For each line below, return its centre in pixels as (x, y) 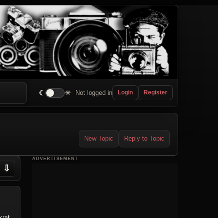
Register (155, 93)
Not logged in (94, 92)
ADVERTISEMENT (55, 158)
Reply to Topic (144, 138)
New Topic (99, 138)
